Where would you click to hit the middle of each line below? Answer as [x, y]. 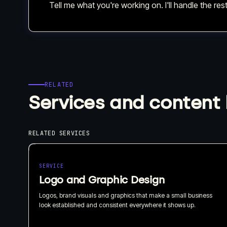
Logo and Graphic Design [102, 180]
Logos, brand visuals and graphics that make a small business [126, 195]
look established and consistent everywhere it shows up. [117, 205]
